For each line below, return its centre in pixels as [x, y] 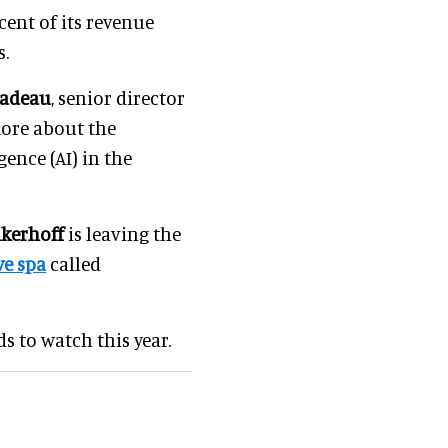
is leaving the [122, 233]
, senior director [118, 97]
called [73, 263]
